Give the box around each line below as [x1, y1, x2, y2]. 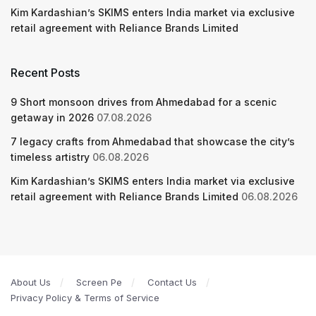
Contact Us [147, 276, 197, 288]
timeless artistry [11, 150, 90, 163]
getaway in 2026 [11, 111, 94, 123]
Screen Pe [76, 276, 122, 288]
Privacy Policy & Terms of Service [11, 291, 159, 303]
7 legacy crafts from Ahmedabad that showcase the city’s [11, 135, 295, 147]
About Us [11, 276, 51, 288]
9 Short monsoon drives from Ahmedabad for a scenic [11, 95, 276, 108]
